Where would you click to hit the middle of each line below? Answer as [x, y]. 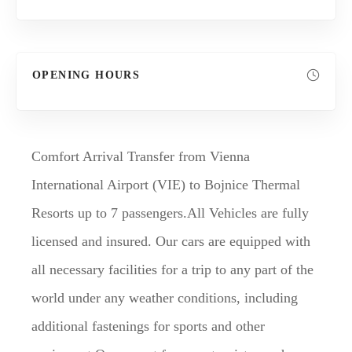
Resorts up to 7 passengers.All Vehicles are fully [170, 213]
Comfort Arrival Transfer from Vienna [141, 156]
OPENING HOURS [86, 75]
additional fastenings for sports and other [148, 326]
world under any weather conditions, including [165, 297]
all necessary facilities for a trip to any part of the [172, 269]
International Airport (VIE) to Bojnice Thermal [166, 184]
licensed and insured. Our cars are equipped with [171, 241]
